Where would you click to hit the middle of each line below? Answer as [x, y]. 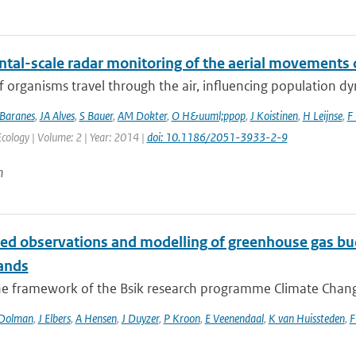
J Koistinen [274, 116]
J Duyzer [140, 318]
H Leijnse [322, 116]
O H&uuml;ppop [208, 116]
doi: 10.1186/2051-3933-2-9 [217, 137]
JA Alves [57, 116]
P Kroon [182, 318]
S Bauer [96, 116]
